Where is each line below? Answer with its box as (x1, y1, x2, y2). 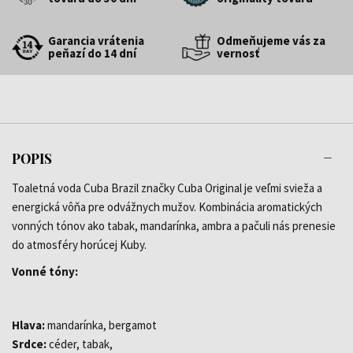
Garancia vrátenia (48, 32, 144, 48)
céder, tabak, (46, 336, 113, 351)
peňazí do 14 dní (48, 45, 136, 61)
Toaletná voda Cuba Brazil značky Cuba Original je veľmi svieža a (12, 180, 322, 195)
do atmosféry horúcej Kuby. (12, 236, 147, 252)
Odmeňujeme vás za (217, 32, 325, 48)
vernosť (217, 45, 259, 61)
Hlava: (12, 317, 45, 333)
